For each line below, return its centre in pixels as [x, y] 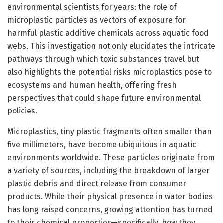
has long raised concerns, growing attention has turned [110, 209]
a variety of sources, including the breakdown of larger [109, 170]
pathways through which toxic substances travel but [103, 59]
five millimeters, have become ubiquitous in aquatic [102, 144]
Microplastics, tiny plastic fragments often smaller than [110, 131]
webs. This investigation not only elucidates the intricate [111, 46]
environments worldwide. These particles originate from [111, 157]
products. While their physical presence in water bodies [110, 196]
